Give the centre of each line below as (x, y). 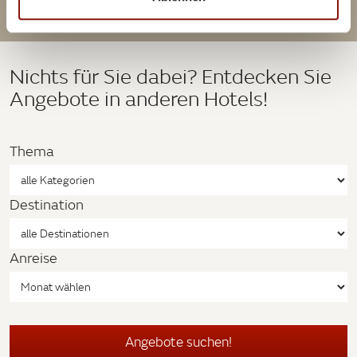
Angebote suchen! (178, 342)
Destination (47, 204)
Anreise (33, 258)
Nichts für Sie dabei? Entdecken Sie (171, 76)
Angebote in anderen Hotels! (139, 98)
